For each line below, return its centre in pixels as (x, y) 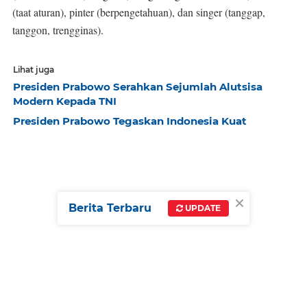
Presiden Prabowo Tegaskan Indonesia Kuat (130, 121)
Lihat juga (34, 70)
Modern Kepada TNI (65, 101)
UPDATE (202, 208)
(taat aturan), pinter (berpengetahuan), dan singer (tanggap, (139, 12)
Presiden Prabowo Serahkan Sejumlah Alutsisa (138, 87)
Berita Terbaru (110, 208)
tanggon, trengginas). (58, 30)
